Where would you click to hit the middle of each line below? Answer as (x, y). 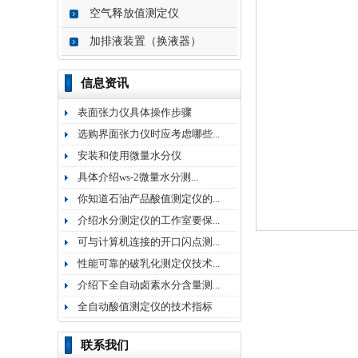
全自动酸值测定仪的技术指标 (145, 306)
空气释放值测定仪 (134, 13)
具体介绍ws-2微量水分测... (138, 177)
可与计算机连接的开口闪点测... (149, 242)
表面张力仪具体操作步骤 (135, 112)
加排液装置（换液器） (145, 41)
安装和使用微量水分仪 (129, 155)
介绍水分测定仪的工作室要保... (149, 220)
